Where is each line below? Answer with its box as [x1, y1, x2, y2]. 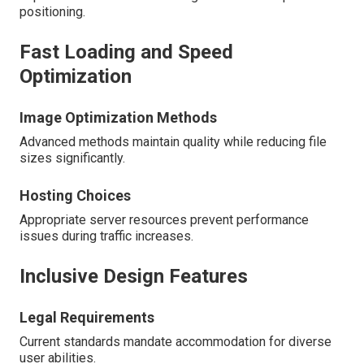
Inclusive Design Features [19, 265, 248, 288]
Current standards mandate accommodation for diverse [19, 334, 331, 350]
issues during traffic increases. [19, 228, 193, 245]
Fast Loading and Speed [19, 41, 233, 64]
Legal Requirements [19, 309, 154, 327]
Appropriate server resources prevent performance [19, 212, 309, 228]
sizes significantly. [19, 150, 125, 167]
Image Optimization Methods [19, 109, 217, 127]
